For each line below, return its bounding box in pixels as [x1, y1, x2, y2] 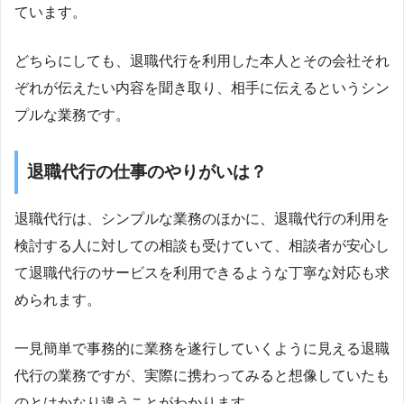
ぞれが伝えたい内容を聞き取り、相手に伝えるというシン [14, 79, 390, 96]
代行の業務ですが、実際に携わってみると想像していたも [14, 367, 390, 383]
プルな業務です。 [14, 106, 130, 123]
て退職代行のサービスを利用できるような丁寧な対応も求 [14, 264, 390, 280]
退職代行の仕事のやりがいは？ [27, 161, 267, 181]
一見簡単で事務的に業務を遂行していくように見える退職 [14, 340, 390, 356]
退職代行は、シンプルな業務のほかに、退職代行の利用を [14, 210, 390, 226]
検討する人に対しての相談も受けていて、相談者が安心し [14, 237, 390, 253]
